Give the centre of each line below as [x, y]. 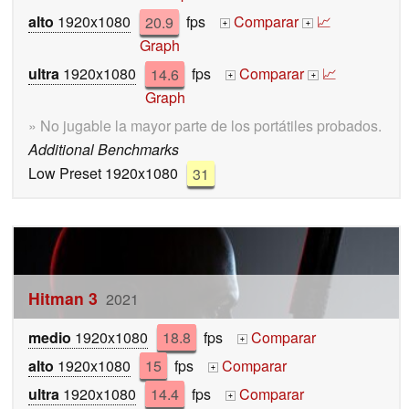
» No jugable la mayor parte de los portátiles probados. [205, 126]
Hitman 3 [63, 298]
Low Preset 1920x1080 [103, 173]
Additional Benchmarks [104, 150]
